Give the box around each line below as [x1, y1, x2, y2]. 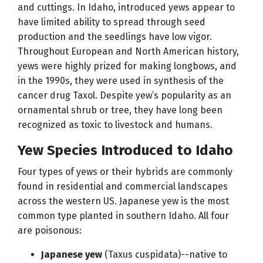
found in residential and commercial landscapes [18, 180, 228, 192]
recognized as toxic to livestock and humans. [18, 119, 213, 130]
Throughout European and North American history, [18, 45, 239, 57]
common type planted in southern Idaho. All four [18, 210, 229, 221]
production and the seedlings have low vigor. [18, 31, 212, 42]
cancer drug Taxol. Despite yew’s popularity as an [18, 89, 231, 101]
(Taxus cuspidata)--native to [102, 248, 227, 260]
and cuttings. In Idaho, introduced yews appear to [18, 1, 235, 13]
